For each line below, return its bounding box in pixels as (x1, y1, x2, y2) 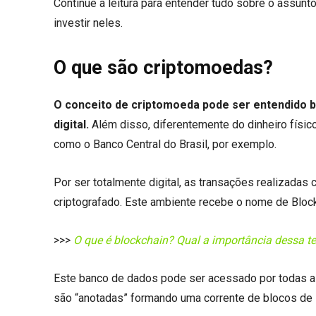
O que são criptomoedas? (54, 56, 273, 79)
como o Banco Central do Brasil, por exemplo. (54, 137, 276, 151)
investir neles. (54, 16, 123, 30)
